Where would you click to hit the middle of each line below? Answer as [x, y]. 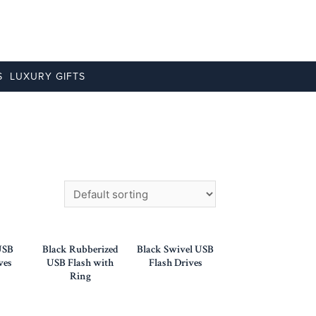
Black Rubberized [80, 249]
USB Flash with [80, 262]
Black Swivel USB [175, 249]
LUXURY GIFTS [48, 77]
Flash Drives [175, 262]
